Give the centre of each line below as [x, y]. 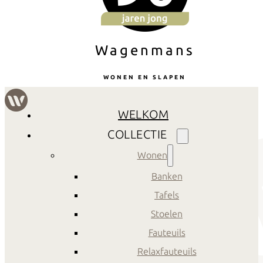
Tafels [167, 195]
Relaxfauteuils [167, 252]
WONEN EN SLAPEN [145, 77]
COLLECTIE [137, 134]
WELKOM [143, 114]
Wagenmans [145, 50]
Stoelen [167, 214]
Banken [167, 176]
